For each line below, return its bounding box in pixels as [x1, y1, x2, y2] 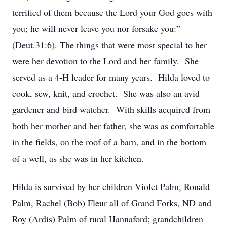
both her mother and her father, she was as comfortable [12, 120, 214, 132]
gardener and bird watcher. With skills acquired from [12, 103, 210, 116]
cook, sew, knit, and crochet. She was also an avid [12, 87, 200, 99]
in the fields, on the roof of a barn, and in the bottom [12, 136, 206, 148]
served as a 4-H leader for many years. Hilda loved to [12, 71, 210, 83]
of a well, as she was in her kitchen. [12, 152, 147, 164]
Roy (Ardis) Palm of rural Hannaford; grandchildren [12, 213, 203, 225]
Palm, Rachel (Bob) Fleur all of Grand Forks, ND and [12, 197, 211, 209]
